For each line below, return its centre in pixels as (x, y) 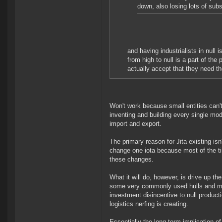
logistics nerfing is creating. (149, 204)
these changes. (132, 160)
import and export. (136, 124)
